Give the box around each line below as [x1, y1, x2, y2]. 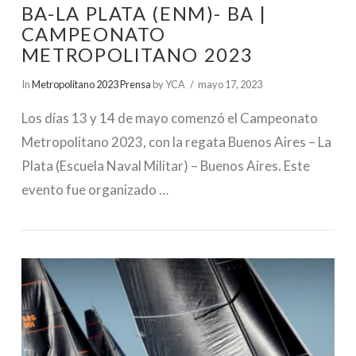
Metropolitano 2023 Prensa [31, 77, 151, 91]
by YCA [150, 77, 185, 91]
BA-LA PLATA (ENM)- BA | [21, 2, 268, 25]
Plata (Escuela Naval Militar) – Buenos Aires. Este [21, 157, 310, 175]
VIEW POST [145, 277, 210, 290]
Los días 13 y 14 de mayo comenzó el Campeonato [21, 110, 318, 127]
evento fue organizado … [21, 181, 168, 199]
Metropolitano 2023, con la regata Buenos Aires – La [21, 133, 331, 151]
